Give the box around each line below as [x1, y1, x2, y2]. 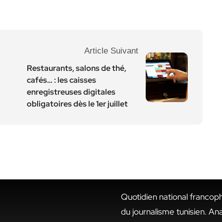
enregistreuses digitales [27, 87, 115, 97]
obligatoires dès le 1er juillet [27, 99, 128, 109]
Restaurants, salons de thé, [27, 63, 126, 73]
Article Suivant [84, 46, 138, 55]
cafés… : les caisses [27, 75, 96, 85]
